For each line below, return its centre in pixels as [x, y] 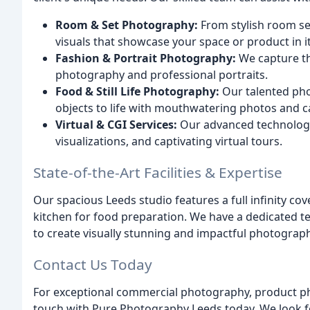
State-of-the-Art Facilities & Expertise [158, 172]
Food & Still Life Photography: [137, 92]
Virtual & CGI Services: [116, 125]
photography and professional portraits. [162, 75]
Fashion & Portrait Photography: [146, 58]
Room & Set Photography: [127, 25]
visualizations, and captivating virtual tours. [169, 142]
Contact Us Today [93, 264]
